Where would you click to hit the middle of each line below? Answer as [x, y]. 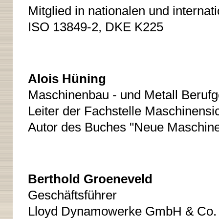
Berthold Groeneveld [90, 179]
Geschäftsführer [72, 195]
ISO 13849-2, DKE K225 [95, 27]
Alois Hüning [67, 79]
